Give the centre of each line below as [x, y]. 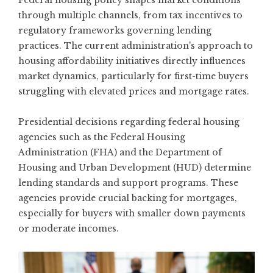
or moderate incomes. [69, 229]
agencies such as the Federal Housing [102, 137]
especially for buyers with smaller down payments [132, 213]
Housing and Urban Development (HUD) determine [135, 168]
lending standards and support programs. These [128, 183]
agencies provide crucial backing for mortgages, [128, 198]
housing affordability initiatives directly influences [132, 61]
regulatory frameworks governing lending [115, 30]
